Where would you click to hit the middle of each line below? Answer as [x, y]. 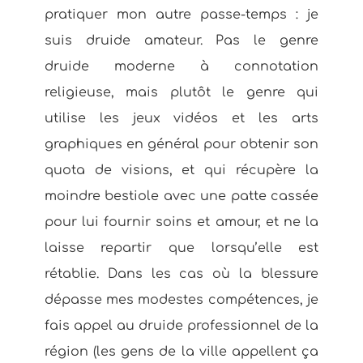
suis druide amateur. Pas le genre [181, 41]
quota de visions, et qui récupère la [181, 170]
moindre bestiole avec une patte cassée [181, 196]
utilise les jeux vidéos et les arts [181, 118]
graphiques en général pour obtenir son [181, 144]
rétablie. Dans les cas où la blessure [181, 274]
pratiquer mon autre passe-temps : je [181, 15]
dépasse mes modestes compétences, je [181, 300]
